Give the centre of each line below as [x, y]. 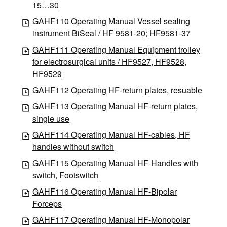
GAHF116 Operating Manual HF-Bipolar [105, 191]
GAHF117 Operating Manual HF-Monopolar [111, 219]
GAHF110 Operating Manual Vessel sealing [111, 21]
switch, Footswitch [65, 175]
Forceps [47, 203]
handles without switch [73, 146]
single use [51, 118]
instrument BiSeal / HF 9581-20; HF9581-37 [111, 33]
